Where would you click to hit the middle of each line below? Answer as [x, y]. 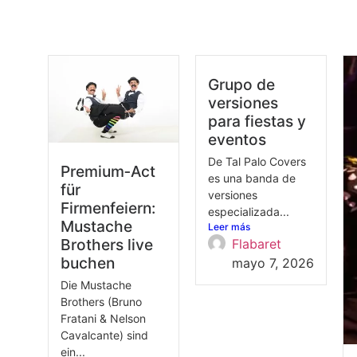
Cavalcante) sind [104, 335]
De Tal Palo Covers [257, 162]
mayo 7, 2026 [273, 263]
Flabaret [256, 244]
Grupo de [241, 85]
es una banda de [251, 178]
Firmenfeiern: [108, 208]
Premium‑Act [108, 171]
